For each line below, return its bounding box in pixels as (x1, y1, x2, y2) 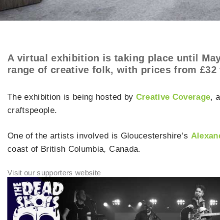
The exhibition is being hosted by (7, 92, 136, 102)
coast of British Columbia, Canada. (7, 144, 143, 154)
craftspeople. (7, 105, 60, 115)
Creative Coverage (136, 92, 211, 102)
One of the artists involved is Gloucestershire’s (7, 131, 191, 141)
